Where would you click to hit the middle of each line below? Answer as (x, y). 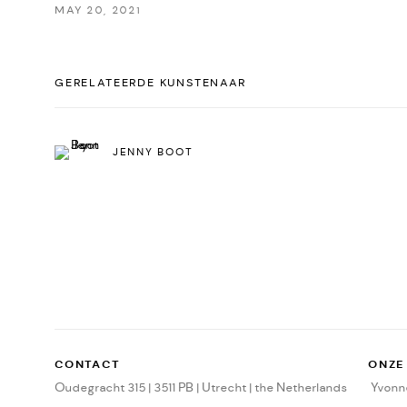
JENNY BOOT (153, 152)
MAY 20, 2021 (98, 10)
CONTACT (87, 365)
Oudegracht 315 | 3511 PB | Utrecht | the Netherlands (201, 388)
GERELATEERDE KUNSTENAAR (150, 83)
